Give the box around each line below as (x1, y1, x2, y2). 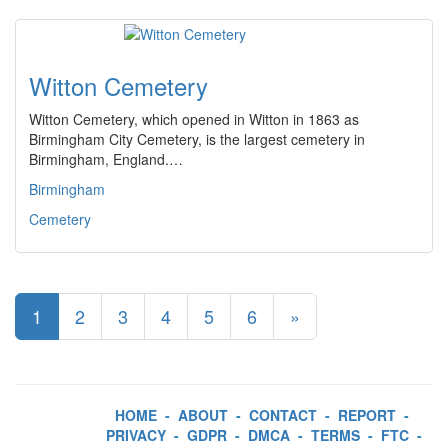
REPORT (338, 405, 396, 425)
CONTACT (249, 405, 317, 425)
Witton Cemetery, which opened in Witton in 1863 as (29, 109, 359, 129)
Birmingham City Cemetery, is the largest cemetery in (29, 129, 365, 149)
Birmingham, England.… (29, 149, 183, 169)
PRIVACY (106, 425, 166, 445)
